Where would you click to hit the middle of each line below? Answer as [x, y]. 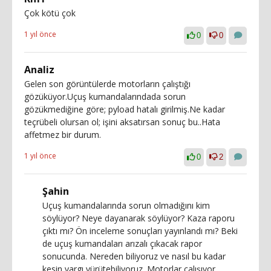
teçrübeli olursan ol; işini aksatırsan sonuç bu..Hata [122, 122]
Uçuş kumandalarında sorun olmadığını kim [126, 206]
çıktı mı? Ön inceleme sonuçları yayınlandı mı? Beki [140, 231]
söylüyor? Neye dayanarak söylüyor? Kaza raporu [139, 218]
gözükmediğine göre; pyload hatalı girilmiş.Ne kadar [125, 109]
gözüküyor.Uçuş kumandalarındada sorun [105, 97]
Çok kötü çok [50, 13]
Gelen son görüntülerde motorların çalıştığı [107, 84]
